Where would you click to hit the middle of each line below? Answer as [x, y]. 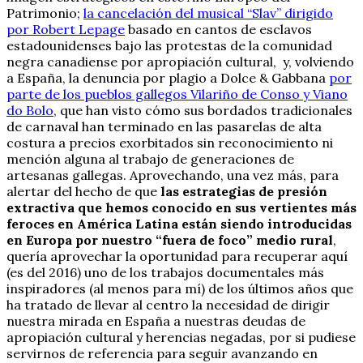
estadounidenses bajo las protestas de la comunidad [169, 45]
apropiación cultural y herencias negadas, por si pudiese [181, 337]
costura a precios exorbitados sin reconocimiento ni [170, 142]
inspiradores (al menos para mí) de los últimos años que [180, 288]
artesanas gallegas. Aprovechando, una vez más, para [173, 175]
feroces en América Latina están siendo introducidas [179, 223]
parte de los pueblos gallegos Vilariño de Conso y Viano [177, 94]
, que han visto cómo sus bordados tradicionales [203, 110]
